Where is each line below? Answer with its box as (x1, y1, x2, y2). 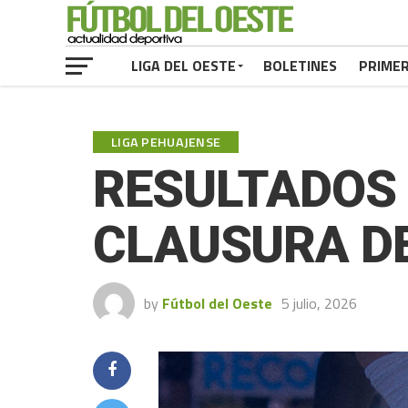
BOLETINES (263, 55, 337, 76)
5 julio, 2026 (281, 292, 357, 314)
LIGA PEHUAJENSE (111, 132, 221, 152)
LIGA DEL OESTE (131, 55, 236, 76)
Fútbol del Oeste (162, 292, 272, 314)
